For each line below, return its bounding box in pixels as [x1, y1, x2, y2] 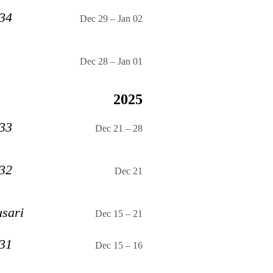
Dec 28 [80, 55, 108, 66]
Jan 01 [118, 55, 143, 66]
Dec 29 [80, 13, 108, 24]
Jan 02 [118, 13, 143, 24]
